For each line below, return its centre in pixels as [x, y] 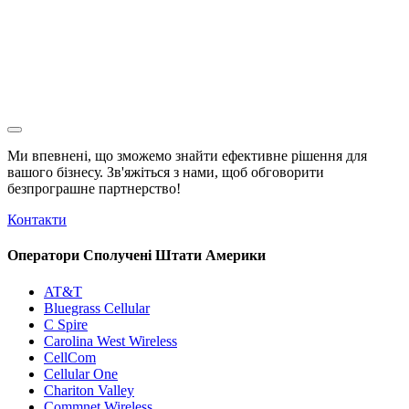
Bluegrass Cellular [97, 308]
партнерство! [138, 189]
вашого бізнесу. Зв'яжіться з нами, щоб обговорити [166, 173]
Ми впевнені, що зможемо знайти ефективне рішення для [187, 156]
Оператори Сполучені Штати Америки [136, 256]
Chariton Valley [89, 390]
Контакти [37, 220]
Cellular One [81, 373]
